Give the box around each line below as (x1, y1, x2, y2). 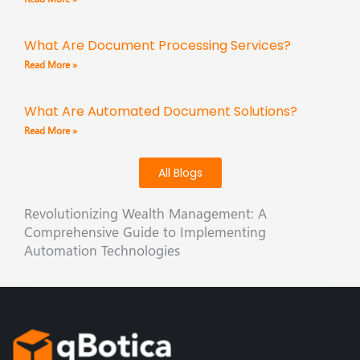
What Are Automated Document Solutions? (24, 101, 297, 121)
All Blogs (157, 164, 202, 181)
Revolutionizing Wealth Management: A (24, 203, 267, 223)
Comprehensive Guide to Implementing (24, 222, 266, 241)
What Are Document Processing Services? (24, 35, 291, 55)
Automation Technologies (24, 240, 180, 260)
